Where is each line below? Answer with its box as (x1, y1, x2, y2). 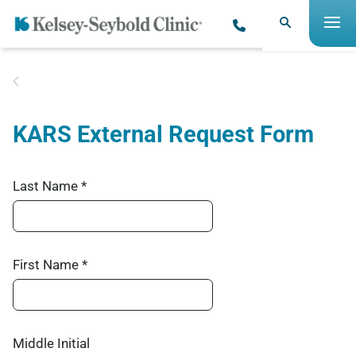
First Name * (13, 257, 87, 273)
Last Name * (13, 178, 87, 194)
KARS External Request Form (13, 121, 314, 148)
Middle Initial (13, 335, 90, 351)
